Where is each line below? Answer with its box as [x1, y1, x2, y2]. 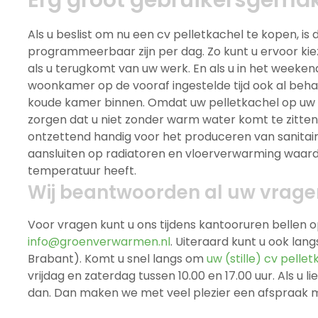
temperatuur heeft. [27, 163, 136, 180]
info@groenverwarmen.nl [27, 234, 170, 251]
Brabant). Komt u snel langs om [27, 251, 207, 268]
